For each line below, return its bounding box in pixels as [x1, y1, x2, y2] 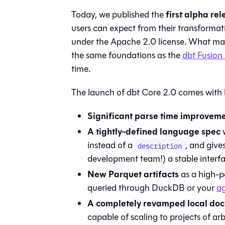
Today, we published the [71, 8, 166, 21]
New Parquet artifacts [87, 167, 179, 181]
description [138, 140, 182, 151]
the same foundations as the [71, 48, 182, 62]
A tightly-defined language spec [87, 124, 220, 139]
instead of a [87, 138, 135, 152]
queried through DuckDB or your [87, 181, 216, 194]
